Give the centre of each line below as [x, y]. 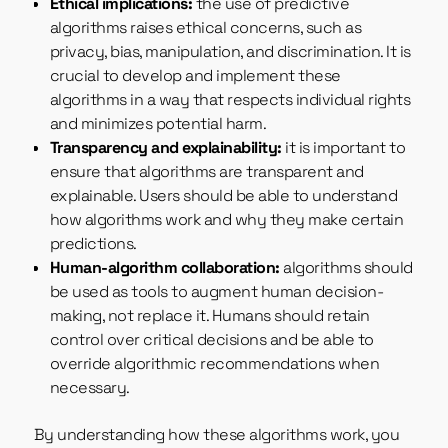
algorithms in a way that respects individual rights [230, 100]
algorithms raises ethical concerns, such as [205, 28]
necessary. [89, 388]
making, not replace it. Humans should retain [209, 316]
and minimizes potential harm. [158, 124]
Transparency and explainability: [165, 148]
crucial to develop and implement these [195, 76]
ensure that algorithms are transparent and [206, 172]
